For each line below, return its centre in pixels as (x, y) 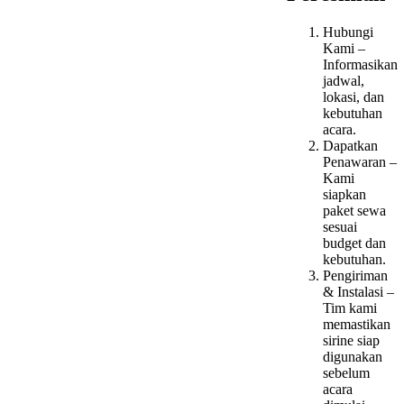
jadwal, (344, 80)
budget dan (354, 243)
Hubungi (348, 32)
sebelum (346, 372)
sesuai (340, 226)
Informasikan (360, 64)
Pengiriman (355, 275)
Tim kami (350, 308)
